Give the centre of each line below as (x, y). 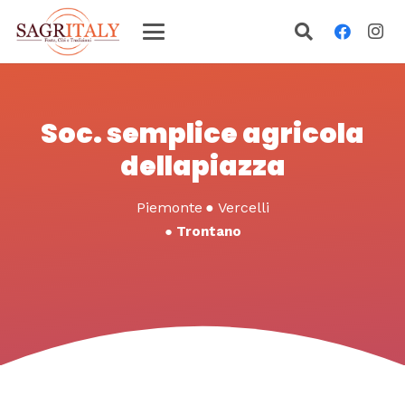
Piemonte (169, 207)
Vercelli (243, 207)
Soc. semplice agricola (202, 134)
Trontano (208, 231)
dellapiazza (202, 166)
